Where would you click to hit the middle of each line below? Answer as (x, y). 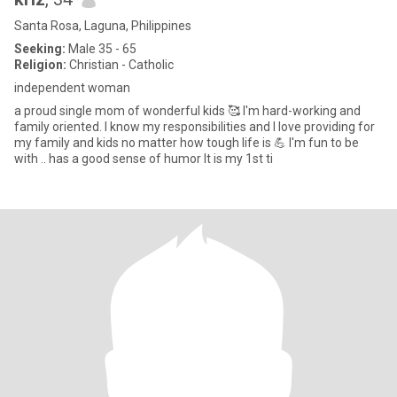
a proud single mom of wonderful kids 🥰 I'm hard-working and (187, 111)
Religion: (40, 65)
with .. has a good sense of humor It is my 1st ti (238, 159)
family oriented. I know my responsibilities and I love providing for (195, 127)
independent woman (72, 88)
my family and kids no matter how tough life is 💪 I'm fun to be (187, 143)
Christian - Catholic (120, 65)
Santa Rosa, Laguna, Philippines (103, 26)
